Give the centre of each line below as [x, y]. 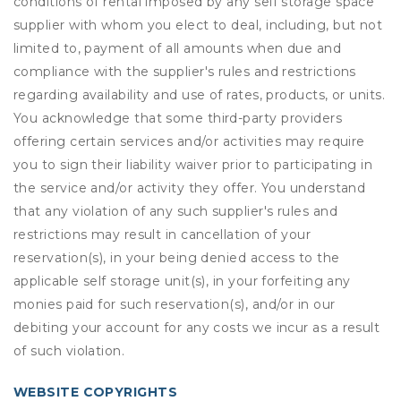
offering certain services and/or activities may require [189, 141]
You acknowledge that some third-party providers [178, 118]
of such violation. [69, 351]
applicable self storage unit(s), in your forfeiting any [182, 281]
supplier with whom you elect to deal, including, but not [198, 25]
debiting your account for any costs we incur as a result [197, 328]
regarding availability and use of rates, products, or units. [200, 95]
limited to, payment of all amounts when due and [178, 48]
